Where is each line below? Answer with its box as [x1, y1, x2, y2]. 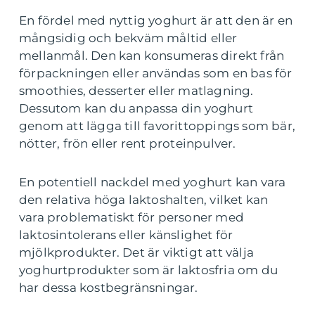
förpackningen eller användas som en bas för [19, 65, 292, 80]
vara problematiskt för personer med [19, 210, 245, 224]
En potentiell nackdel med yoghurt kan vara [19, 174, 286, 189]
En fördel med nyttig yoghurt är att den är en [19, 13, 293, 27]
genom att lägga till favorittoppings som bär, [19, 118, 296, 133]
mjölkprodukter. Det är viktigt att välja [19, 245, 255, 259]
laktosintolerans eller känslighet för [19, 227, 233, 242]
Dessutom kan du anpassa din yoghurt [19, 101, 254, 115]
